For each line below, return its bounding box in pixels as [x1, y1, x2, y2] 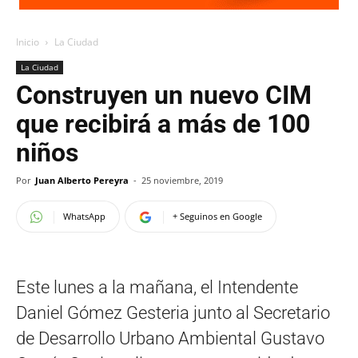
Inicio [16, 35, 39, 49]
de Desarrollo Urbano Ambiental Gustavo [16, 328, 324, 348]
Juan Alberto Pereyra [35, 174, 129, 186]
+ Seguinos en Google [173, 210, 262, 222]
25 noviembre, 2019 [141, 174, 223, 186]
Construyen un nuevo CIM [16, 80, 312, 110]
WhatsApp [63, 210, 105, 222]
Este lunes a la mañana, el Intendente [16, 277, 298, 297]
